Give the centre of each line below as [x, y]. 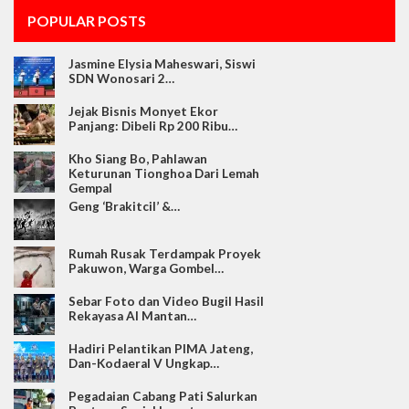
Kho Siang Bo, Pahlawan [138, 159]
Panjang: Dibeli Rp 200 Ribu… [153, 126]
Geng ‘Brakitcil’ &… [124, 207]
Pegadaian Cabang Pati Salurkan [163, 397]
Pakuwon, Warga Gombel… [146, 269]
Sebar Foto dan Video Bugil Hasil [166, 302]
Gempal [90, 189]
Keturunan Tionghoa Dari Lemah [164, 174]
